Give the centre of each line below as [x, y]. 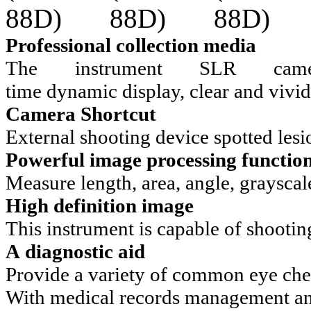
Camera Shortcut [81, 114]
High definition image [100, 205]
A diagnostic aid [75, 251]
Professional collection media [131, 45]
